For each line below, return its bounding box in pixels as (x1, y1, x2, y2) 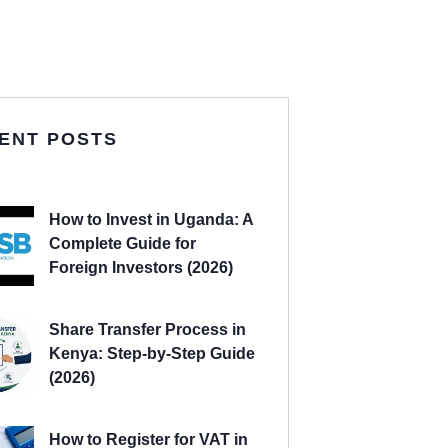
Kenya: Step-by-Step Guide (49, 345, 255, 363)
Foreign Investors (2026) (49, 259, 233, 277)
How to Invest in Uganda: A (49, 211, 253, 229)
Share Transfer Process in (49, 321, 246, 339)
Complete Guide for (49, 235, 196, 253)
